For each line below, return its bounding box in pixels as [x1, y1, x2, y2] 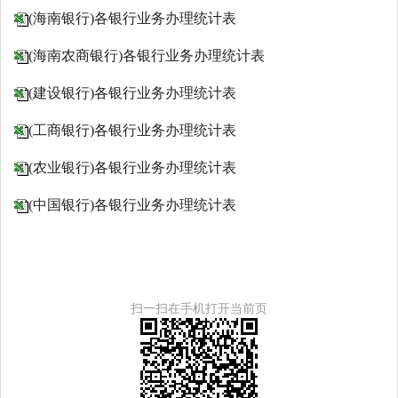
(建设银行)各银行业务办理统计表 [28, 85, 236, 100]
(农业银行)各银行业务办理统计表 [28, 160, 236, 175]
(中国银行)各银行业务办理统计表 [28, 197, 236, 212]
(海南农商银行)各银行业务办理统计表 [28, 48, 265, 63]
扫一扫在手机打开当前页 [131, 301, 267, 315]
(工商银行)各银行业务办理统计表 [28, 123, 236, 138]
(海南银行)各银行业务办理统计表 [28, 11, 243, 26]
